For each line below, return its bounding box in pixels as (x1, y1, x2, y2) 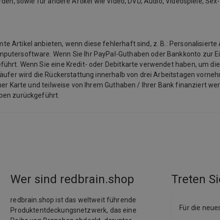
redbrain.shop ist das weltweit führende (10, 196, 137, 204)
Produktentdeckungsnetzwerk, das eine (10, 206, 137, 214)
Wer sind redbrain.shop (10, 172, 135, 186)
